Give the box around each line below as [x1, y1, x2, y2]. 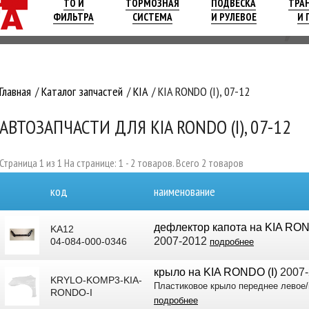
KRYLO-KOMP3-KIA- [50, 274, 142, 286]
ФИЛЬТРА [53, 10, 94, 23]
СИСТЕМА [132, 10, 172, 23]
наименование [154, 183, 215, 199]
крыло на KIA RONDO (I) [154, 266, 277, 278]
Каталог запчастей [41, 83, 123, 99]
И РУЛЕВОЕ [210, 10, 257, 23]
